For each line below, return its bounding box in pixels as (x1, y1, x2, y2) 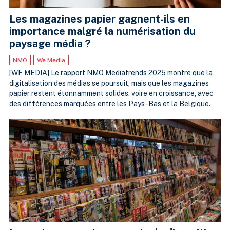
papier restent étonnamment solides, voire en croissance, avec (9, 89, 214, 98)
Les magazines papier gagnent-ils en (9, 13, 190, 26)
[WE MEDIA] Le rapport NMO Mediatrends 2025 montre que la (9, 69, 213, 78)
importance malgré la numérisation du (9, 25, 196, 38)
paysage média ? (9, 37, 90, 50)
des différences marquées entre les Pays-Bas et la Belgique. (9, 100, 210, 108)
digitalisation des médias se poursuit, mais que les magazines (9, 79, 209, 88)
